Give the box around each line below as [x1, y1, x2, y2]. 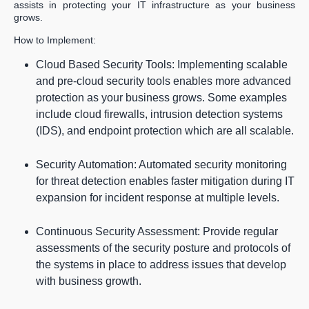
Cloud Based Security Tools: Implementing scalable [36, 59, 288, 71]
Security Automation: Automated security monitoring [36, 159, 287, 171]
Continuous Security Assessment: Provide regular [36, 226, 278, 238]
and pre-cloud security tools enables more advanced [36, 75, 291, 88]
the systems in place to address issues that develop [36, 259, 286, 271]
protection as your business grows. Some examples [36, 92, 287, 104]
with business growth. [36, 275, 141, 288]
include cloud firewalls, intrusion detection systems [36, 108, 283, 121]
